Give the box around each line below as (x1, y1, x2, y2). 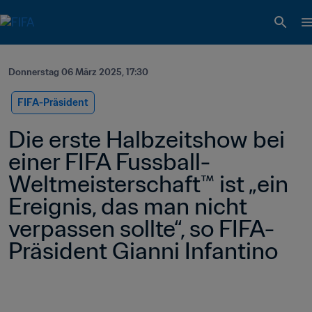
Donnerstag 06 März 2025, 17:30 (8, 66, 148, 78)
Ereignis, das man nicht (8, 192, 247, 221)
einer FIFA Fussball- (8, 147, 210, 176)
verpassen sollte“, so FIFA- (8, 214, 274, 243)
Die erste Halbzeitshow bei (8, 125, 285, 154)
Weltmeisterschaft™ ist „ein (8, 169, 288, 198)
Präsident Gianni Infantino (8, 236, 278, 265)
